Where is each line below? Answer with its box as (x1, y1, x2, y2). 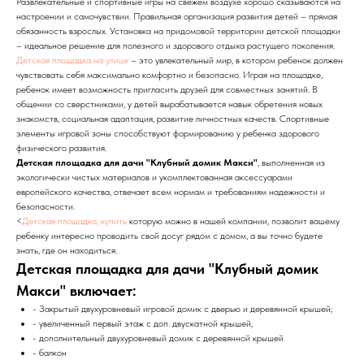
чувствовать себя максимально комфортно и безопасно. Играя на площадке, (16, 68, 323, 80)
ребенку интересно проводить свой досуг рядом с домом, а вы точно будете (16, 229, 323, 241)
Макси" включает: (16, 281, 136, 299)
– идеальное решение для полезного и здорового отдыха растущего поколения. (16, 39, 335, 51)
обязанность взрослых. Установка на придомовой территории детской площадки (16, 24, 340, 37)
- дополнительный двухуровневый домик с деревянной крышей (32, 331, 284, 344)
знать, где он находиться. (16, 244, 117, 256)
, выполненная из (258, 156, 325, 168)
